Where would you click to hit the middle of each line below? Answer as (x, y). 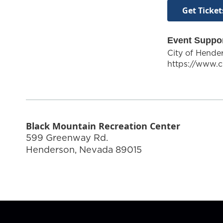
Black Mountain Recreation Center (103, 126)
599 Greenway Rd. (67, 137)
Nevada (96, 149)
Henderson (50, 149)
